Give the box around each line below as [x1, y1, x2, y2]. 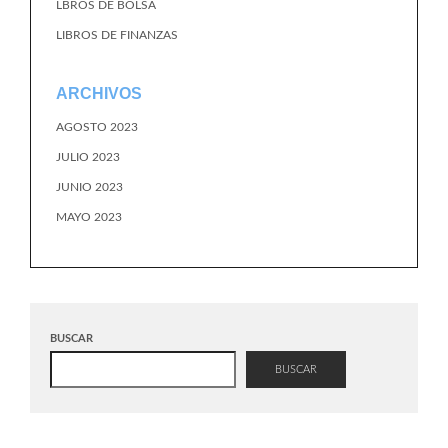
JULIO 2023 [56, 151, 120, 163]
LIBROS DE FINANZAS [56, 29, 178, 41]
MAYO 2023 [56, 211, 122, 223]
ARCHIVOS [56, 85, 142, 102]
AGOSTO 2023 [56, 121, 138, 133]
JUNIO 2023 [56, 181, 123, 193]
